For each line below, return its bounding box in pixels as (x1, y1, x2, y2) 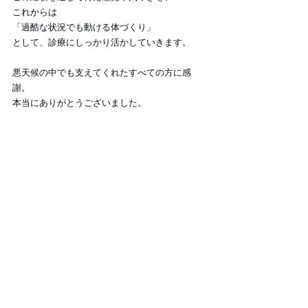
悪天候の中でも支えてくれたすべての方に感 (12, 67, 191, 78)
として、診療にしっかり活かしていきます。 (12, 37, 191, 47)
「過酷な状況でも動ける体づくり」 (12, 22, 155, 32)
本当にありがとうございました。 (12, 98, 146, 108)
